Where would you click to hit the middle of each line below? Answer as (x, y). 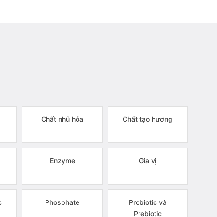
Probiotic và (147, 202)
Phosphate (62, 202)
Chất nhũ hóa (62, 119)
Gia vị (147, 161)
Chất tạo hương (148, 119)
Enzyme (62, 161)
